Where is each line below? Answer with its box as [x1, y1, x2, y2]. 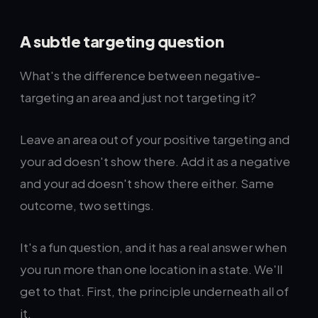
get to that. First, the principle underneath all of [20, 283, 289, 299]
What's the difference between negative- [20, 67, 261, 83]
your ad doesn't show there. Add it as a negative [20, 153, 290, 169]
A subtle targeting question [20, 31, 224, 51]
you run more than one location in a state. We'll [20, 261, 283, 277]
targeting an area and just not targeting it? [20, 89, 256, 105]
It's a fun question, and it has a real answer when [20, 239, 287, 255]
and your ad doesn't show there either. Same [20, 175, 274, 191]
